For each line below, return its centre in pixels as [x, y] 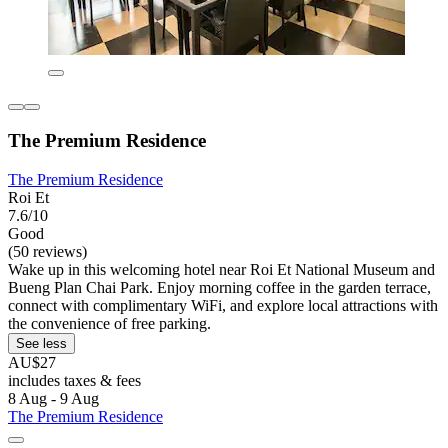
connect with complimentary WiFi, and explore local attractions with [223, 305]
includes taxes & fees [74, 380]
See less [41, 343]
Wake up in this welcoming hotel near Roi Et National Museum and [221, 269]
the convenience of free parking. [109, 323]
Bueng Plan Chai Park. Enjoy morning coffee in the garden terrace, [219, 287]
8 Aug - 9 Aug [53, 398]
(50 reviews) [47, 251]
